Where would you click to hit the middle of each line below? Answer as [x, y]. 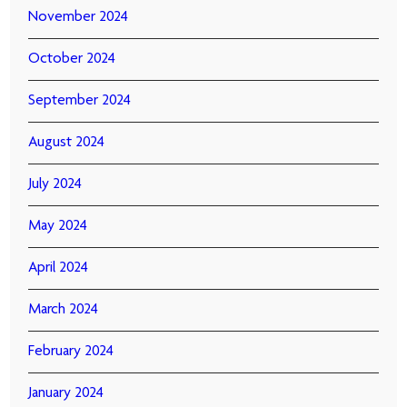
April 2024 [59, 268]
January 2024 [66, 394]
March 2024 [64, 310]
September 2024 [80, 101]
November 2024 [79, 18]
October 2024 [72, 60]
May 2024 [58, 227]
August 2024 [67, 143]
